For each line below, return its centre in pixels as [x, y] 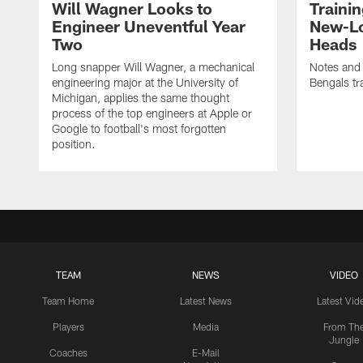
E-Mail [206, 353]
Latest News [206, 301]
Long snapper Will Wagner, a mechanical [153, 67]
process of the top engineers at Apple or [152, 113]
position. [74, 144]
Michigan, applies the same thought [141, 98]
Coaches [68, 353]
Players [68, 327]
